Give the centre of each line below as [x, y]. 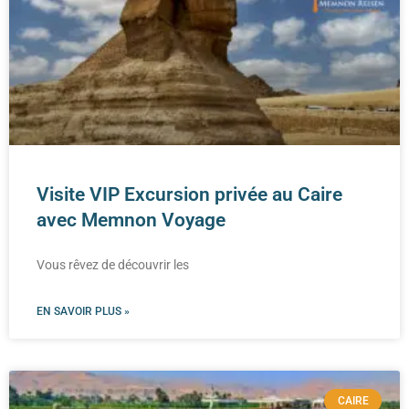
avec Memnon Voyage [131, 220]
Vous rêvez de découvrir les [113, 264]
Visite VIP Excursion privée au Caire [189, 194]
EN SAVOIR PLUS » [83, 311]
